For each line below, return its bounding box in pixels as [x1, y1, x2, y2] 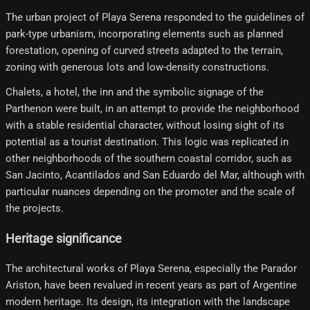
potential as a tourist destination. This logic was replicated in [6, 136, 289, 149]
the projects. [6, 202, 64, 215]
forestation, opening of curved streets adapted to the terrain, [6, 44, 283, 57]
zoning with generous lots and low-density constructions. [6, 61, 269, 74]
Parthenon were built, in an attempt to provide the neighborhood [6, 102, 299, 116]
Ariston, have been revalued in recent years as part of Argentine [6, 279, 297, 292]
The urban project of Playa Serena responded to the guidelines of [6, 11, 304, 24]
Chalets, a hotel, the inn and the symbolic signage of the [6, 86, 264, 99]
